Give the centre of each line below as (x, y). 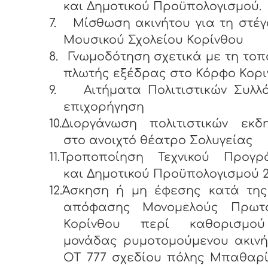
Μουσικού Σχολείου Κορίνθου (155, 39)
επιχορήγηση (104, 106)
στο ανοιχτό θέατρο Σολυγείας (158, 140)
